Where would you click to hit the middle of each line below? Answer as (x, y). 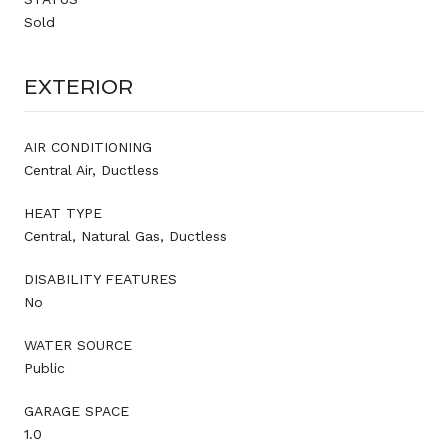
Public (44, 367)
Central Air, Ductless (91, 169)
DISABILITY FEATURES (100, 278)
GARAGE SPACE (76, 410)
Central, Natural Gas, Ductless (125, 235)
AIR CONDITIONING (88, 146)
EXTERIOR (78, 86)
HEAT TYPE (63, 212)
